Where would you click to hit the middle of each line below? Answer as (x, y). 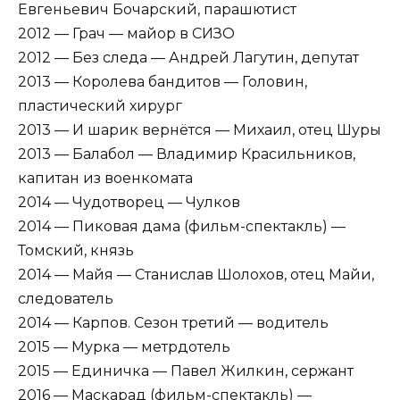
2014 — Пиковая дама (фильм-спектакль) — (182, 226)
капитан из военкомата (105, 178)
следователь (66, 298)
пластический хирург (100, 105)
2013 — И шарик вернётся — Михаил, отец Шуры (200, 129)
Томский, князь (76, 250)
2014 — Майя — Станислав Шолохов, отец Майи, (196, 274)
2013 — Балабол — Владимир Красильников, (187, 154)
